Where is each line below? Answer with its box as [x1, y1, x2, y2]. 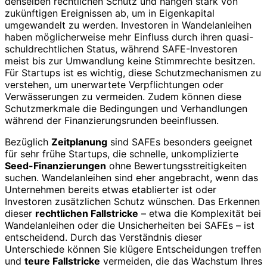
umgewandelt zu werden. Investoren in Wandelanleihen [5, 18, 252, 31]
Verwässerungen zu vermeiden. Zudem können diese [5, 90, 241, 103]
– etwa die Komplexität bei [138, 207, 261, 219]
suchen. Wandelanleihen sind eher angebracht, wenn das [5, 171, 258, 184]
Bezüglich [5, 135, 51, 148]
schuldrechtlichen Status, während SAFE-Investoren [5, 42, 237, 55]
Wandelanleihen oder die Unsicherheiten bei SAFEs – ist [5, 219, 254, 231]
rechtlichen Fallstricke [35, 207, 138, 219]
